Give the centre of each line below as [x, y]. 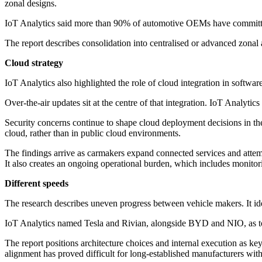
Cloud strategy [34, 63]
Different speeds [37, 184]
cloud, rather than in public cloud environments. [93, 133]
